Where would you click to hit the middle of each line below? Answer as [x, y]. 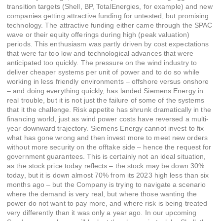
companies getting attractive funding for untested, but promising [108, 16]
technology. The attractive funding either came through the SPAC [110, 25]
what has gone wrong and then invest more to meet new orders [107, 138]
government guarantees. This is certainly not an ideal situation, [107, 157]
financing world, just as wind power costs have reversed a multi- [108, 119]
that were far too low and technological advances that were [100, 54]
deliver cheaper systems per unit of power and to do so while [103, 72]
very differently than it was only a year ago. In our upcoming [102, 213]
